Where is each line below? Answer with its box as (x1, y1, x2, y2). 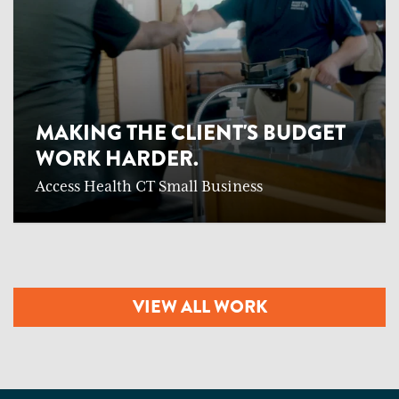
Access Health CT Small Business (36, 178, 263, 197)
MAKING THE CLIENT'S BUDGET (36, 118, 346, 149)
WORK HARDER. (36, 143, 199, 175)
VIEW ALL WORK (132, 294, 267, 321)
